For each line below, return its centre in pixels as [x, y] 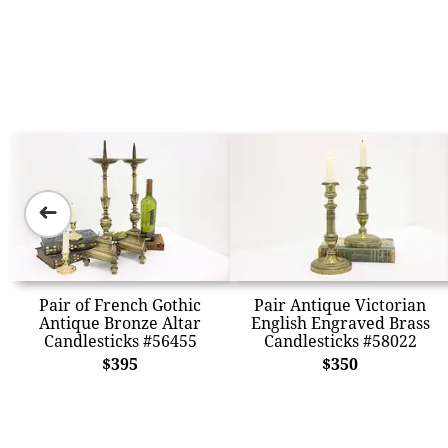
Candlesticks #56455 [120, 340]
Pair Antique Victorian [340, 304]
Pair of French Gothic [120, 304]
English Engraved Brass [340, 322]
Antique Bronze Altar [120, 322]
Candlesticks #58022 [340, 340]
